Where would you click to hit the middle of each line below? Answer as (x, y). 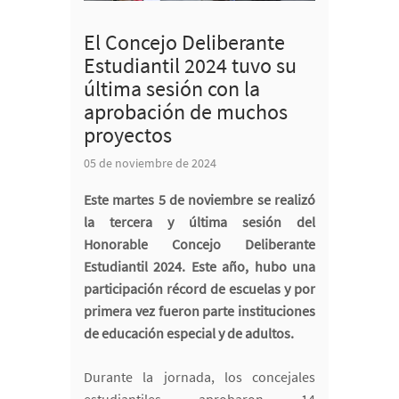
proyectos (128, 135)
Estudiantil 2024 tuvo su (190, 66)
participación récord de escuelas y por (199, 289)
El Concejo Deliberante (184, 43)
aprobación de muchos (186, 112)
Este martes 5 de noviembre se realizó (199, 200)
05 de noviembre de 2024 (150, 163)
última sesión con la (172, 89)
